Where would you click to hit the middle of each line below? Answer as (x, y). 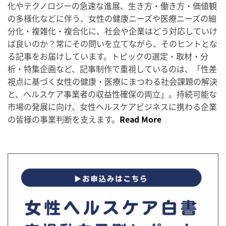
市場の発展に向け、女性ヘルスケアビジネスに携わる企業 (112, 107)
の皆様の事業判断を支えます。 (64, 119)
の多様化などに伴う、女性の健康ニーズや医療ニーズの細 (112, 18)
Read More (140, 119)
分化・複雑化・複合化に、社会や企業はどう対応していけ (112, 31)
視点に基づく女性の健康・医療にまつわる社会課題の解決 (112, 81)
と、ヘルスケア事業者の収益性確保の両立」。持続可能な (112, 94)
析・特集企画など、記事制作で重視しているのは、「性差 (112, 69)
